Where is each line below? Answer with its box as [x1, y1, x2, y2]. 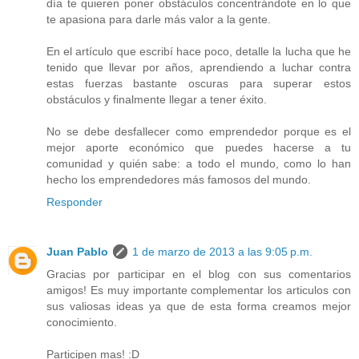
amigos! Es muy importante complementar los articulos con [46, 284, 351, 297]
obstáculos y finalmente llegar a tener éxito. [46, 93, 267, 107]
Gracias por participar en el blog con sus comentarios [46, 268, 351, 281]
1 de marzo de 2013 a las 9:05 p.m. [132, 245, 313, 259]
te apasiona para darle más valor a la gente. [46, 13, 271, 26]
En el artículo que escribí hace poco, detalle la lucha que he [46, 45, 351, 58]
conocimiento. [46, 316, 117, 329]
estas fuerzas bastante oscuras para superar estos [46, 77, 351, 91]
